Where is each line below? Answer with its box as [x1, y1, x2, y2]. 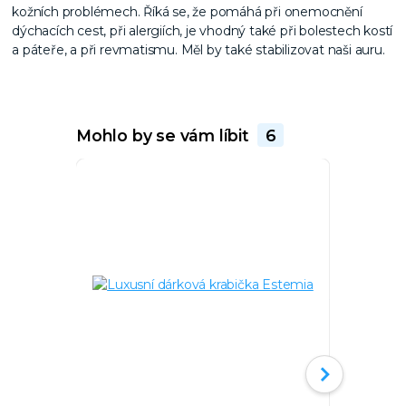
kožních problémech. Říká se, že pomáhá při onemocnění [12, 3, 362, 20]
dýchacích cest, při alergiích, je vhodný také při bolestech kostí [12, 22, 393, 39]
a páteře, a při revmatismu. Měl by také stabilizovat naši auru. [12, 41, 385, 58]
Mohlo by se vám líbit [75, 125, 254, 145]
